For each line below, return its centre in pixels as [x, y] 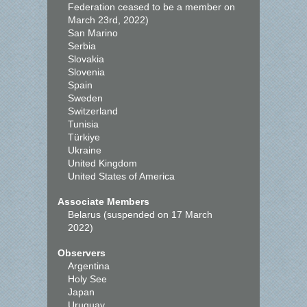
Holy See [87, 279]
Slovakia [86, 59]
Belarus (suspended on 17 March [140, 214]
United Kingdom [102, 163]
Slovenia [86, 72]
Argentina [89, 266]
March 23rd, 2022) [108, 20]
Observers [82, 253]
